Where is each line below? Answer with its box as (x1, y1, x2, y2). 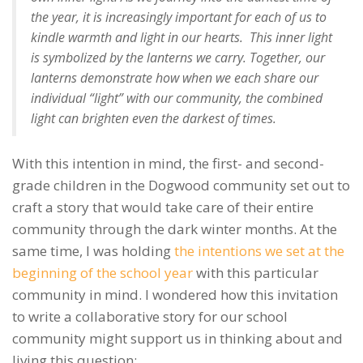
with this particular (196, 263, 318, 282)
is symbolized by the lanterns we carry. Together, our (31, 48, 325, 66)
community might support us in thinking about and (12, 328, 343, 348)
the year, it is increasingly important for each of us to (31, 7, 327, 26)
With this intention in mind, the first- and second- (12, 153, 324, 173)
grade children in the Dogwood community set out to (12, 175, 350, 194)
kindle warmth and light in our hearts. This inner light (31, 28, 332, 46)
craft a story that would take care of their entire (12, 197, 314, 216)
